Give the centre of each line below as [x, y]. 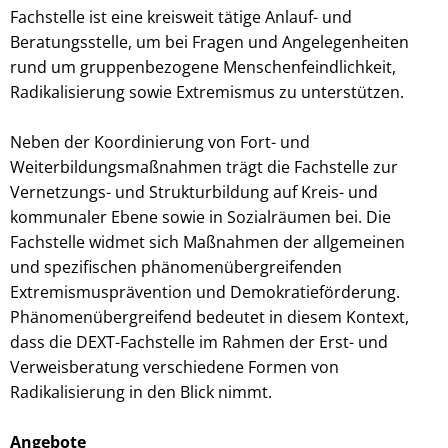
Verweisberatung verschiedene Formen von [174, 367]
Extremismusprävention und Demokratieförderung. [205, 292]
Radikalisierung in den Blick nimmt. [141, 392]
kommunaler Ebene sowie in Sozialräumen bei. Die [200, 217]
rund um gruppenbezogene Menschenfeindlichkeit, [203, 67]
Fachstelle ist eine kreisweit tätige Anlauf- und [181, 17]
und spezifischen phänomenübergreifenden [176, 267]
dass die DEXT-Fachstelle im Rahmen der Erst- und [199, 342]
